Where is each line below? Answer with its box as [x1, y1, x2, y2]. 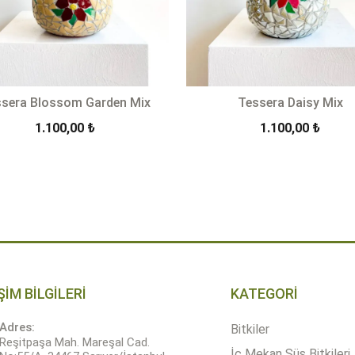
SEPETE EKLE [86, 172, 149, 185]
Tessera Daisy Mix [237, 95, 343, 111]
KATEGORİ [230, 285, 298, 303]
